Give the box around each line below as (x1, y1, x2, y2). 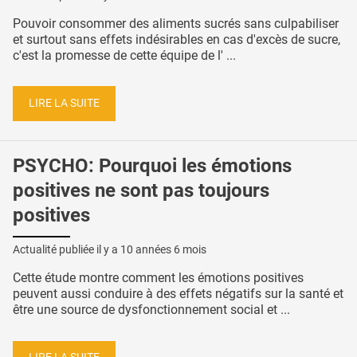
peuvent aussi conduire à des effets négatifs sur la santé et (13, 285, 343, 301)
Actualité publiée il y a (13, 242, 120, 256)
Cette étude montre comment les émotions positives (13, 269, 304, 285)
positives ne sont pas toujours (13, 179, 269, 202)
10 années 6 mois (120, 242, 206, 256)
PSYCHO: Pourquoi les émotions (13, 155, 292, 177)
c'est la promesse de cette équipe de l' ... (13, 47, 236, 63)
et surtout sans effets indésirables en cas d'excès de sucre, (13, 31, 340, 47)
